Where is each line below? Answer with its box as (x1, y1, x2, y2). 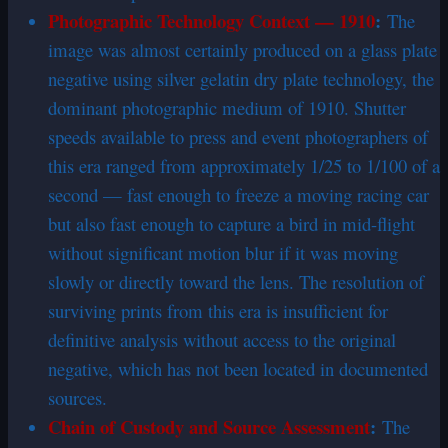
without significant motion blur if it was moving (48, 239, 398, 265)
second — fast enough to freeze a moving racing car (48, 181, 429, 207)
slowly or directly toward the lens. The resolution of (48, 268, 424, 294)
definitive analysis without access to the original (48, 326, 396, 352)
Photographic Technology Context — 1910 (48, 6, 375, 34)
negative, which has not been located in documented (48, 355, 428, 381)
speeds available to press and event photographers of (48, 123, 428, 149)
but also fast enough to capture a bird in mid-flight (48, 210, 415, 236)
